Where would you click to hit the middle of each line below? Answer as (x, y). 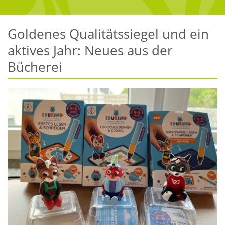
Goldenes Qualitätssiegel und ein (108, 33)
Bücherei (35, 67)
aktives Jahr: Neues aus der (90, 50)
